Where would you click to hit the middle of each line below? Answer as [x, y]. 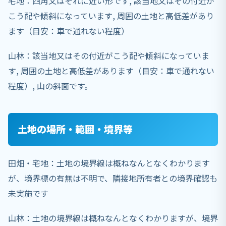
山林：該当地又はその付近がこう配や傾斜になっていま [109, 56]
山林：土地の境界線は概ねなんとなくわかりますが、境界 [113, 218]
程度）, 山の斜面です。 [50, 86]
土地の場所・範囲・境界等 [75, 129]
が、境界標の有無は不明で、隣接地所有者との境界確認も [113, 178]
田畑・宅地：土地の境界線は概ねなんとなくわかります [109, 163]
